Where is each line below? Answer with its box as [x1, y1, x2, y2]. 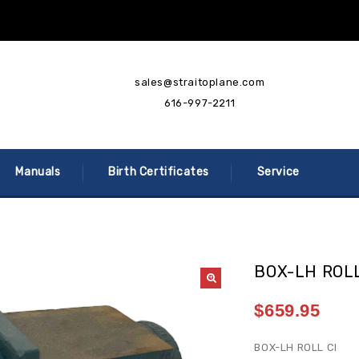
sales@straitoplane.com [134, 76, 265, 88]
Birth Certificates [108, 165, 210, 179]
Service [256, 165, 300, 179]
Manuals [15, 165, 61, 179]
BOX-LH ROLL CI [254, 341, 337, 353]
